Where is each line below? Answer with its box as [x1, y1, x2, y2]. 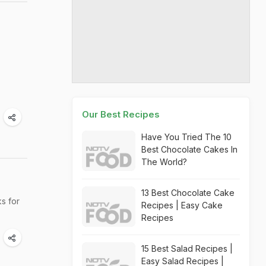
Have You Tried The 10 [141, 132, 232, 142]
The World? [141, 157, 187, 167]
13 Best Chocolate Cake [141, 188, 235, 198]
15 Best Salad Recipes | [141, 243, 233, 254]
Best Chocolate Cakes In [141, 144, 237, 154]
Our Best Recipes [82, 109, 160, 120]
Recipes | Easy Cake [141, 200, 223, 210]
